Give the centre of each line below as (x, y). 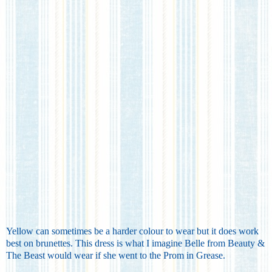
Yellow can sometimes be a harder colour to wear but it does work (132, 231)
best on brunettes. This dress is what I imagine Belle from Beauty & (135, 243)
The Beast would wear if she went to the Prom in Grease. (116, 255)
